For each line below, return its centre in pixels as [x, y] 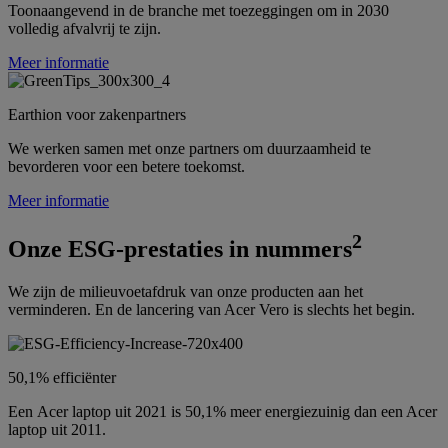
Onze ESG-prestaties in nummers [180, 248]
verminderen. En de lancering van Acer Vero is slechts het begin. [211, 309]
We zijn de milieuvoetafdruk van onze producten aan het [185, 291]
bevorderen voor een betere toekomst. [126, 166]
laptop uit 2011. [57, 429]
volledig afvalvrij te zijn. [84, 28]
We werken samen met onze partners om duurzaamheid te [189, 148]
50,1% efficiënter [62, 377]
